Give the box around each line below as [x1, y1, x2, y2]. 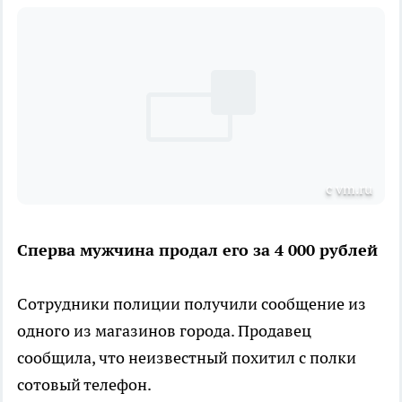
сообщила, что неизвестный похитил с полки [17, 346, 356, 368]
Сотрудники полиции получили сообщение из [17, 293, 366, 314]
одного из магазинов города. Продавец [17, 319, 311, 341]
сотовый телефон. [17, 373, 152, 395]
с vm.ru [326, 179, 372, 197]
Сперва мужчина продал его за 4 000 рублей [17, 239, 378, 260]
